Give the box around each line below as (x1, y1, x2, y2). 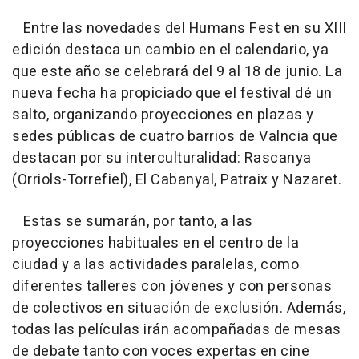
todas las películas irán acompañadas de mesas (12, 319, 341, 341)
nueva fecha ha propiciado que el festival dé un (12, 83, 333, 104)
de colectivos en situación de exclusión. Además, (12, 297, 345, 319)
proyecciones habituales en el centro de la (12, 232, 299, 254)
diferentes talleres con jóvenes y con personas (12, 276, 332, 297)
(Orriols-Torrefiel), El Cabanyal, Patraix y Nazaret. (12, 169, 341, 191)
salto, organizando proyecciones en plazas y (12, 104, 314, 126)
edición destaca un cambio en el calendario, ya (12, 39, 329, 61)
